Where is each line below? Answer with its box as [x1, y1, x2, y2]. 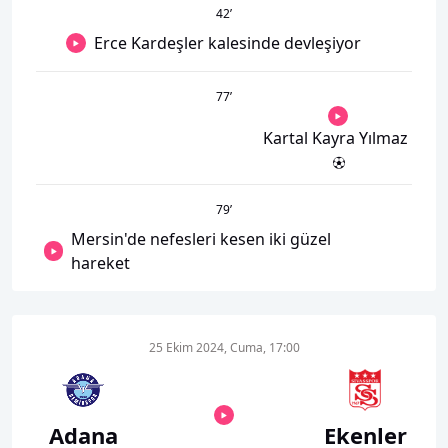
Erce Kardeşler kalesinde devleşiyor [93, 31, 361, 54]
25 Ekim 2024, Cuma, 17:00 [148, 338, 300, 356]
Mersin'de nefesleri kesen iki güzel [71, 227, 332, 250]
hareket [71, 251, 131, 274]
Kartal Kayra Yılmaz [263, 126, 408, 149]
